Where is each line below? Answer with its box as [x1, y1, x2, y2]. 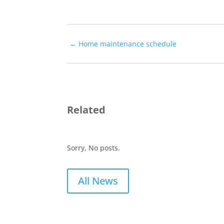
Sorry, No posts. [67, 143, 120, 153]
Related [67, 102, 106, 116]
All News [78, 174, 118, 187]
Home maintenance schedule [78, 39, 177, 49]
